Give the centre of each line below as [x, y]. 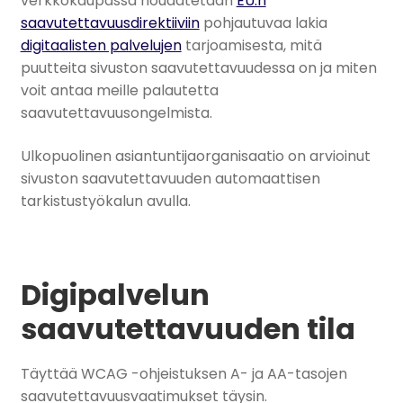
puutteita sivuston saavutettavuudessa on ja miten [198, 68]
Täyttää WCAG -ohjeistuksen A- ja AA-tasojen [184, 373]
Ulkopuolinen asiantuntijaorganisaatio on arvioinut [195, 156]
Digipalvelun [115, 295]
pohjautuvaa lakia [263, 23]
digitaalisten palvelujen [101, 46]
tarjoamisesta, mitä [251, 46]
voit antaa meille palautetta [119, 91]
